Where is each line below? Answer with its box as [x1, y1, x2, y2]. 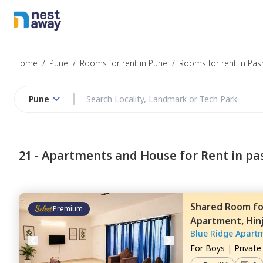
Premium [53, 204, 83, 214]
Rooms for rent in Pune [80, 58, 167, 69]
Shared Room [190, 200, 253, 213]
